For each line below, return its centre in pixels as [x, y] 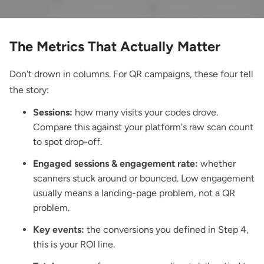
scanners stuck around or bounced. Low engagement [144, 179]
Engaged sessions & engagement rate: [115, 164]
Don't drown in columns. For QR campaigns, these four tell [131, 74]
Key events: [59, 230]
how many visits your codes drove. [145, 113]
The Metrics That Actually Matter [115, 46]
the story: [29, 90]
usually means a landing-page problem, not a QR [134, 193]
